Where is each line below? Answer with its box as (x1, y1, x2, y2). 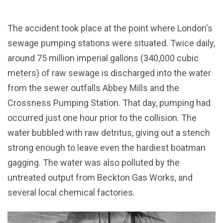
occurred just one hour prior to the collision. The (7, 112, 197, 123)
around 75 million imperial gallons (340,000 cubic (7, 53, 199, 64)
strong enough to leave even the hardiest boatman (7, 142, 206, 153)
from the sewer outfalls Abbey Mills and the (7, 83, 179, 94)
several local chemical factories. (7, 187, 135, 198)
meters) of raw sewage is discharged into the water (7, 68, 211, 79)
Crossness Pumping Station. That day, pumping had (7, 98, 211, 109)
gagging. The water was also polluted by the (7, 157, 180, 168)
